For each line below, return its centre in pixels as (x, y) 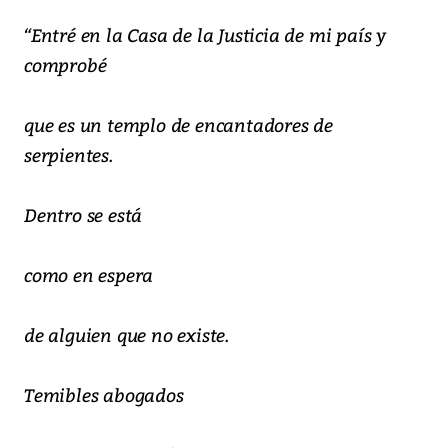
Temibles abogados (104, 395)
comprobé (65, 65)
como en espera (89, 275)
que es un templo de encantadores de (178, 125)
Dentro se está (83, 215)
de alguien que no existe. (126, 335)
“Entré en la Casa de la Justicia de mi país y (205, 35)
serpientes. (68, 155)
